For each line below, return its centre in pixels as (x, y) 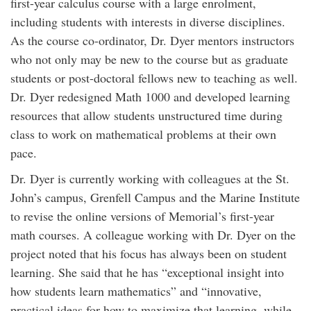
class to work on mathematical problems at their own (143, 134)
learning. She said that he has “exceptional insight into (147, 272)
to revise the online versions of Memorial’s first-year (142, 216)
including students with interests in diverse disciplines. (148, 22)
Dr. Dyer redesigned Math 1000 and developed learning (150, 96)
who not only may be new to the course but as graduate (149, 59)
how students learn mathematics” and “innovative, (136, 291)
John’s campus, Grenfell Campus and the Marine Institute (155, 197)
